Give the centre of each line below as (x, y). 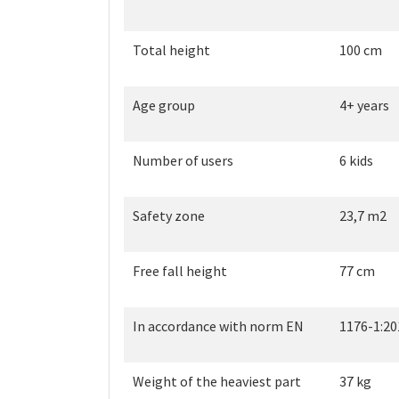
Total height (171, 50)
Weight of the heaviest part (217, 382)
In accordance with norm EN (218, 326)
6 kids (356, 161)
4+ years (364, 106)
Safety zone (169, 216)
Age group (164, 106)
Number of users (183, 161)
